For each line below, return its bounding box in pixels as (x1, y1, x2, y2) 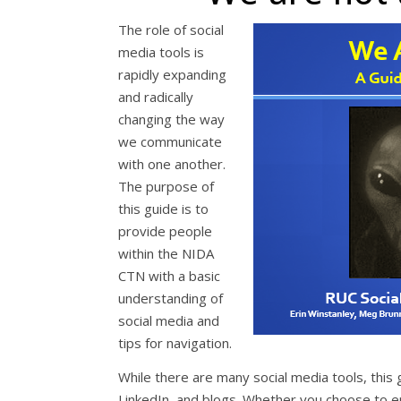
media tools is (118, 43, 204, 61)
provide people (118, 222, 212, 240)
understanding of (118, 289, 223, 307)
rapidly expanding (118, 65, 226, 83)
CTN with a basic (118, 267, 220, 285)
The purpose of (118, 177, 214, 195)
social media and (118, 311, 219, 329)
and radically (118, 88, 193, 106)
